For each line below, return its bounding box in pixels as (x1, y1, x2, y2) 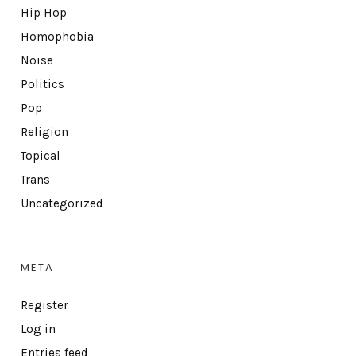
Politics (20, 76, 64, 91)
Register (20, 297, 68, 312)
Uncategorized (20, 195, 103, 211)
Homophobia (20, 29, 94, 44)
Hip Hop (20, 5, 67, 20)
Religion (20, 124, 68, 139)
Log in (20, 321, 56, 336)
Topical (20, 148, 60, 163)
